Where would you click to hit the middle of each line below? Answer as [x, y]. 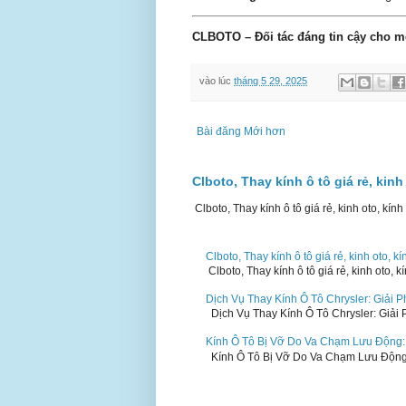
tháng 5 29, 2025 [271, 81]
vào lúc [217, 81]
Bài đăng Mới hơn [241, 131]
